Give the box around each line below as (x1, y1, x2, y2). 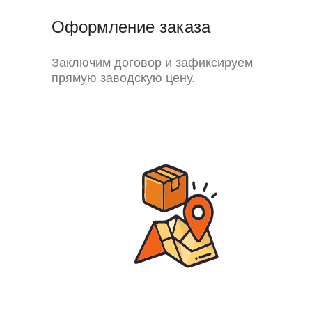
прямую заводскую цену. (52, 71, 195, 85)
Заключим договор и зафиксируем (52, 56, 253, 70)
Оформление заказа (52, 17, 210, 36)
